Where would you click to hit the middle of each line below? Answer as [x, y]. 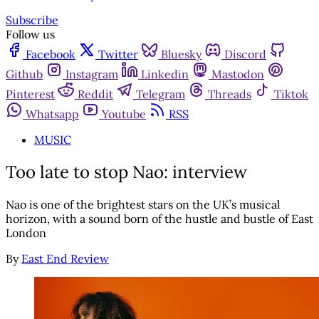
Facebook [51, 54]
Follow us [30, 35]
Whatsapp [52, 114]
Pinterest [30, 94]
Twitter [118, 54]
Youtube [124, 114]
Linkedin [165, 74]
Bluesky [181, 54]
